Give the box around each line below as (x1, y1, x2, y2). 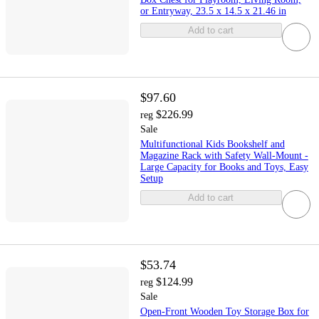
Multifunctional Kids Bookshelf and (140, 138, 285, 150)
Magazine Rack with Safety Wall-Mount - (140, 150, 308, 161)
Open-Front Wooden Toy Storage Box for (140, 306, 309, 318)
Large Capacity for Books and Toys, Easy (140, 161, 308, 172)
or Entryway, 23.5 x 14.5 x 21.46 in (140, 5, 286, 16)
